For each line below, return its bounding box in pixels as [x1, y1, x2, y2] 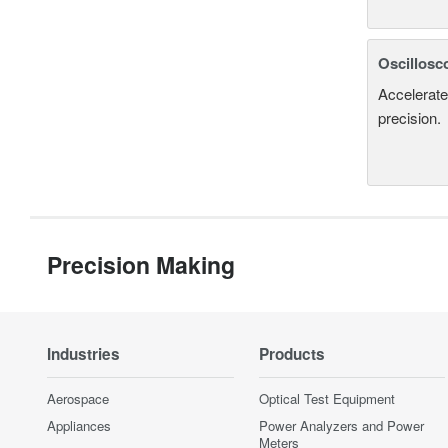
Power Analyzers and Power [258, 415, 424, 435]
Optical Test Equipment [258, 388, 395, 408]
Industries [47, 342, 120, 365]
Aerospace [47, 388, 109, 408]
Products [258, 342, 325, 365]
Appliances [47, 415, 111, 435]
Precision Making [47, 247, 235, 281]
